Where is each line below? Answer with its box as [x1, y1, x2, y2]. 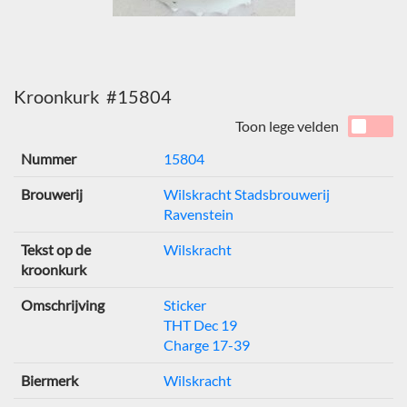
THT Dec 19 [164, 316, 237, 333]
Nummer [21, 150, 76, 167]
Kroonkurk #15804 [14, 85, 172, 107]
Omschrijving [21, 296, 104, 313]
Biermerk [21, 372, 78, 389]
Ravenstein [164, 205, 233, 223]
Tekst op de [21, 241, 91, 258]
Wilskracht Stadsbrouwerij [164, 185, 330, 203]
